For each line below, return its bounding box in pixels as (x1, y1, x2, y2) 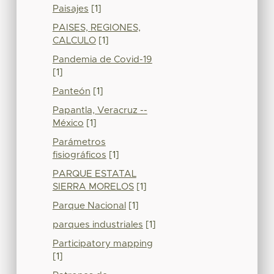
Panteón (52, 86, 91, 96)
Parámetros (52, 137, 106, 147)
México (52, 118, 84, 128)
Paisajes (52, 4, 89, 13)
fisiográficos (52, 150, 106, 160)
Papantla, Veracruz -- (52, 105, 147, 115)
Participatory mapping (52, 239, 153, 248)
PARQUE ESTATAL (52, 169, 136, 179)
